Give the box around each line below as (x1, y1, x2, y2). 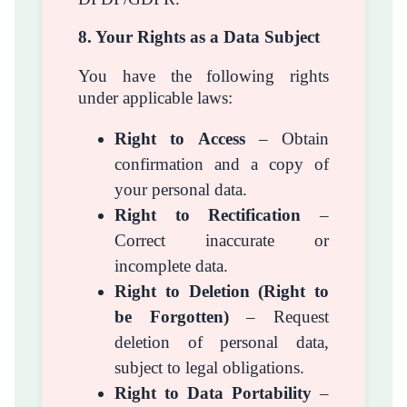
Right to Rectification (114, 204, 302, 224)
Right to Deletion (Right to (114, 281, 329, 301)
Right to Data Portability (114, 382, 312, 402)
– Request (228, 306, 330, 326)
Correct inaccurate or (114, 230, 329, 250)
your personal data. (114, 179, 247, 199)
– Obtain (244, 128, 329, 148)
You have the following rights (78, 66, 329, 85)
